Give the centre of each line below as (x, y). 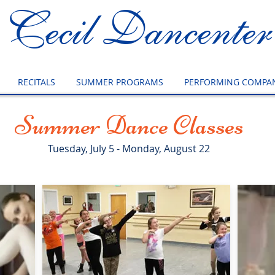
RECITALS (37, 82)
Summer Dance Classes (129, 125)
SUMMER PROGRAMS (120, 82)
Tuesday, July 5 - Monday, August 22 (129, 149)
